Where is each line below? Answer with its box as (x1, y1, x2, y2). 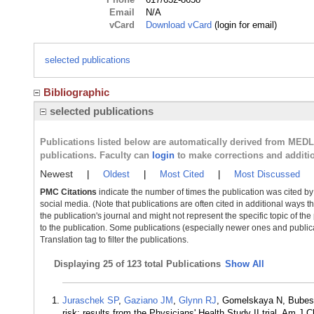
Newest (40, 168, 73, 179)
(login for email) (212, 20, 278, 30)
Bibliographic (43, 86, 109, 98)
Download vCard (146, 20, 212, 30)
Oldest (103, 169, 130, 179)
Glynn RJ (179, 295, 217, 306)
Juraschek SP (62, 295, 118, 306)
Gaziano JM (124, 295, 173, 306)
